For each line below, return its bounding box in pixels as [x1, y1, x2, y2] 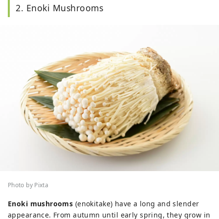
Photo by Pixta [8, 180, 49, 189]
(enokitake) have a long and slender [73, 198, 199, 208]
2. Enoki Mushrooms [16, 1, 104, 14]
